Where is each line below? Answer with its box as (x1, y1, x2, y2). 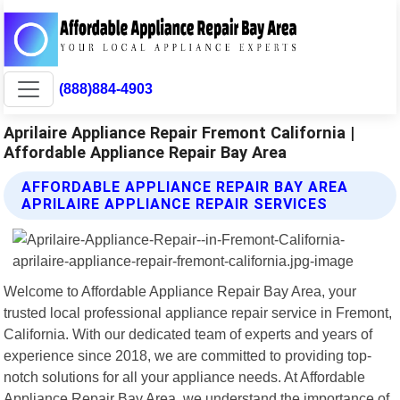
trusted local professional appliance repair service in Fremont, (4, 304, 393, 321)
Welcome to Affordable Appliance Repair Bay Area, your (4, 282, 357, 299)
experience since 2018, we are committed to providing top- (4, 346, 372, 363)
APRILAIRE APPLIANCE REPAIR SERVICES (21, 195, 329, 212)
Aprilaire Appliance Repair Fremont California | (4, 122, 355, 142)
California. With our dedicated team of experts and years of (4, 325, 373, 342)
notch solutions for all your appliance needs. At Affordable (4, 368, 366, 385)
